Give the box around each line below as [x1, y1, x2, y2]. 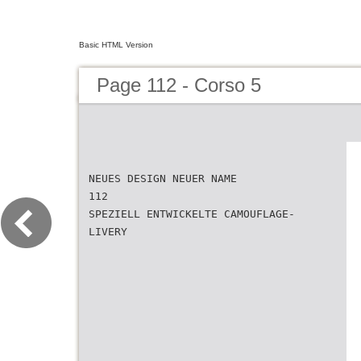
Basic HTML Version [79, 40, 153, 49]
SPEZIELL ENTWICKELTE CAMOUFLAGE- [89, 208, 295, 220]
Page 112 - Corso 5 [97, 74, 261, 96]
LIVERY [89, 226, 127, 238]
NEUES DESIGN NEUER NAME [89, 172, 237, 185]
